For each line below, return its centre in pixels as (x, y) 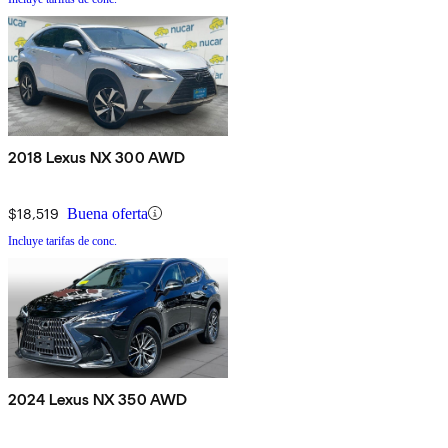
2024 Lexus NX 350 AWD (98, 399)
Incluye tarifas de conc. (62, 240)
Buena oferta (107, 213)
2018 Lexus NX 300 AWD (97, 157)
